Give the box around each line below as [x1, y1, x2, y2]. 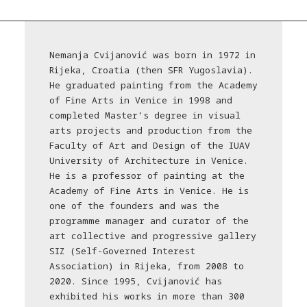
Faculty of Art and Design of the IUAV [49, 139, 250, 151]
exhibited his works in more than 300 [49, 290, 245, 302]
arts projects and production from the [49, 124, 252, 136]
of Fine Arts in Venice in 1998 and [49, 94, 232, 106]
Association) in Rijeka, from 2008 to [49, 260, 244, 272]
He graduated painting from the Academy [49, 79, 258, 91]
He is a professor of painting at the [49, 169, 245, 182]
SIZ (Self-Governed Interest [49, 245, 195, 257]
